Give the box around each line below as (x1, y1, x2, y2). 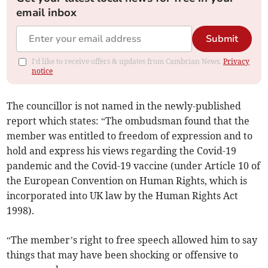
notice (32, 66, 53, 75)
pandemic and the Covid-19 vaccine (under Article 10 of (7, 159, 261, 172)
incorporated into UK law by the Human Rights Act (7, 189, 239, 202)
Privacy (223, 56, 250, 66)
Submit (205, 32, 238, 45)
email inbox (16, 5, 77, 20)
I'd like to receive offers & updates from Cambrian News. (32, 56, 224, 66)
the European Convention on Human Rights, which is (7, 174, 248, 187)
